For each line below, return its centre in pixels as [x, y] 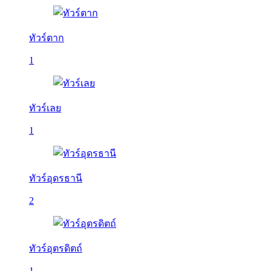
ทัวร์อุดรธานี [56, 178]
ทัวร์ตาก [47, 38]
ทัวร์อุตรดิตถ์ [56, 248]
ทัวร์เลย [45, 108]
